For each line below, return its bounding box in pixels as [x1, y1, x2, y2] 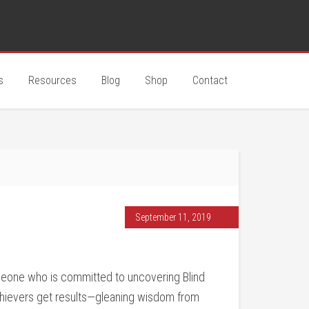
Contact [192, 74, 228, 87]
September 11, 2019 [135, 212, 211, 223]
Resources [28, 74, 77, 87]
